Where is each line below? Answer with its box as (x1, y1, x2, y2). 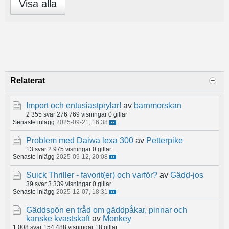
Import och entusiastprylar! (26, 101, 121, 110)
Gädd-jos (170, 171, 203, 180)
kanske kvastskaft (26, 214, 90, 223)
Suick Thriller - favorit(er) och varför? (26, 171, 157, 180)
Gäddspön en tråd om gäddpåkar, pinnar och (26, 205, 187, 215)
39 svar (26, 180, 47, 188)
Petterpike (146, 136, 183, 145)
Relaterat (10, 76, 45, 85)
